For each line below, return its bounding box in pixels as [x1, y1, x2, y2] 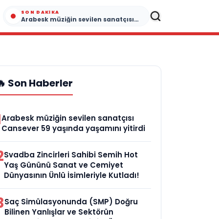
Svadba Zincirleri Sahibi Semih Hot [4, 150, 138, 160]
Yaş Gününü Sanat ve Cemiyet [4, 160, 124, 170]
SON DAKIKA [21, 9, 60, 15]
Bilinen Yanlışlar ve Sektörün [4, 207, 114, 217]
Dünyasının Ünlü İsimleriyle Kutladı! [4, 170, 140, 180]
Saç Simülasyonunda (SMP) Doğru [4, 197, 138, 207]
